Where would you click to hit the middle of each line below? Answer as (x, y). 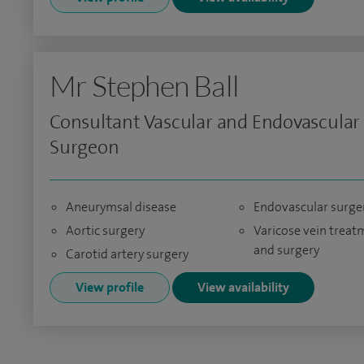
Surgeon (84, 147)
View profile (110, 287)
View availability (243, 287)
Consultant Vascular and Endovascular (205, 122)
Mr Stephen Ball (144, 85)
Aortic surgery (105, 230)
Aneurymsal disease (121, 207)
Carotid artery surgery (127, 254)
